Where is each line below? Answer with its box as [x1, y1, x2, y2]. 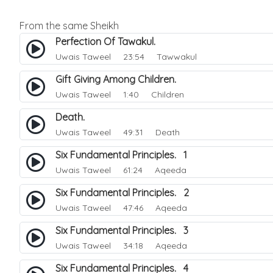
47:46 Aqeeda [113, 202, 187, 213]
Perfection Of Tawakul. [55, 35, 163, 48]
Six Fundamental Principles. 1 [55, 149, 187, 161]
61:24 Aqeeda [113, 165, 186, 175]
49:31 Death [113, 127, 180, 138]
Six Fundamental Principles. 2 [55, 186, 189, 199]
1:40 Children [113, 89, 184, 100]
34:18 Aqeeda [113, 240, 187, 251]
